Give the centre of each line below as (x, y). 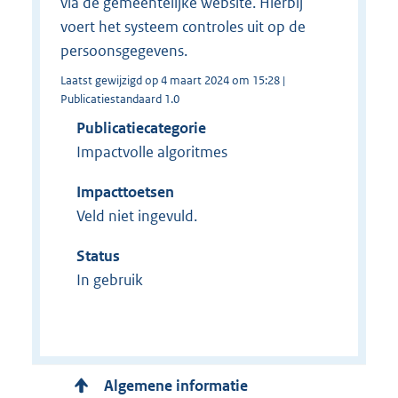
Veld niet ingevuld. (136, 216)
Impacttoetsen (125, 192)
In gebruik (109, 280)
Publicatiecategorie (141, 128)
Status (98, 256)
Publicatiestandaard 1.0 (119, 99)
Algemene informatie (176, 385)
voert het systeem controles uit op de (183, 27)
